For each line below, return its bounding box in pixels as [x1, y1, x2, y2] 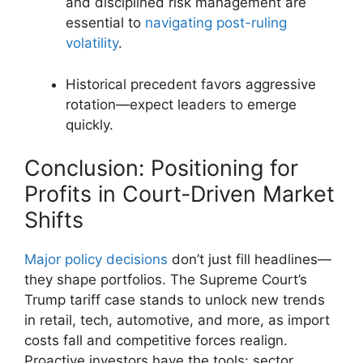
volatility [66, 35, 118, 52]
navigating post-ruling [145, 15, 287, 32]
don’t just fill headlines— [168, 251, 331, 268]
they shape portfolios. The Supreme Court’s [24, 271, 307, 288]
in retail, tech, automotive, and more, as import [24, 312, 330, 329]
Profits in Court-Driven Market [24, 181, 335, 208]
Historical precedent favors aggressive [66, 75, 316, 92]
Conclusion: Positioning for [24, 155, 298, 182]
